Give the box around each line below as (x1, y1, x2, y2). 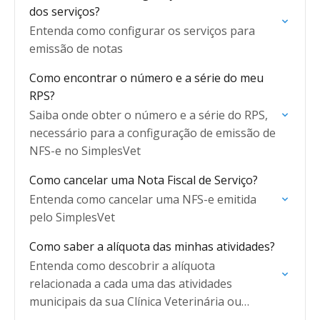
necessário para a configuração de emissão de (29, 125, 276, 141)
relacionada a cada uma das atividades (29, 276, 232, 291)
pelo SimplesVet (29, 209, 115, 225)
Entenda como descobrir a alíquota (29, 258, 215, 274)
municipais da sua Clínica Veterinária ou (29, 294, 241, 309)
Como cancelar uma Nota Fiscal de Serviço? (29, 172, 258, 188)
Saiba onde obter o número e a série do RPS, (29, 107, 268, 123)
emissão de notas (29, 41, 123, 56)
